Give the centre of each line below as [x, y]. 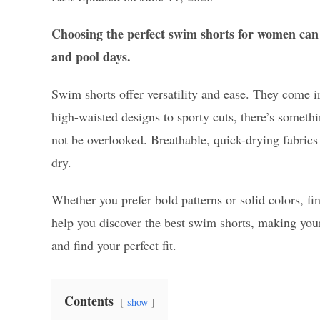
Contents [89, 300]
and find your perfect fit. [114, 245]
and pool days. [91, 56]
